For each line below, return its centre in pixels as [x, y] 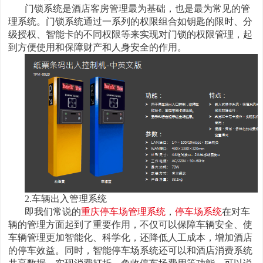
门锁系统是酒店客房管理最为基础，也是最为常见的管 [137, 8]
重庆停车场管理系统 [123, 212]
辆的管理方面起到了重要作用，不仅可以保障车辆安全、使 [130, 225]
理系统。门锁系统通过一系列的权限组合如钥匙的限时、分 [130, 21]
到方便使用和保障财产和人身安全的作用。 [97, 47]
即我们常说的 [53, 212]
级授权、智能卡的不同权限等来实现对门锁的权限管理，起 [130, 34]
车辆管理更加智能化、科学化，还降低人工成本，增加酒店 [130, 238]
